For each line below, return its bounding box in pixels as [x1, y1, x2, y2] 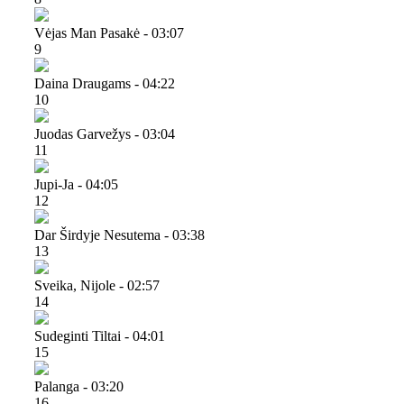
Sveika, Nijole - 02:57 [34, 277, 160, 293]
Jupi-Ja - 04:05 [34, 176, 118, 192]
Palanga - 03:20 [34, 378, 124, 394]
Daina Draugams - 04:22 [34, 75, 175, 91]
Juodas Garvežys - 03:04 [34, 125, 175, 142]
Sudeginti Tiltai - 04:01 [34, 327, 165, 344]
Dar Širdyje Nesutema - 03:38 [34, 226, 205, 243]
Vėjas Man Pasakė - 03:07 [34, 24, 184, 41]
